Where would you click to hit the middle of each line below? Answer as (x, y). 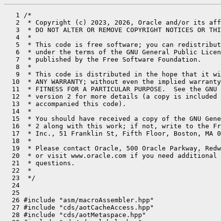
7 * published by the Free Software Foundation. (103, 59)
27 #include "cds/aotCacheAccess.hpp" (79, 207)
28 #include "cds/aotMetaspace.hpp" (75, 215)
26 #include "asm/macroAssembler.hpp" (79, 200)
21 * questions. (39, 163)
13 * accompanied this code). (65, 104)
